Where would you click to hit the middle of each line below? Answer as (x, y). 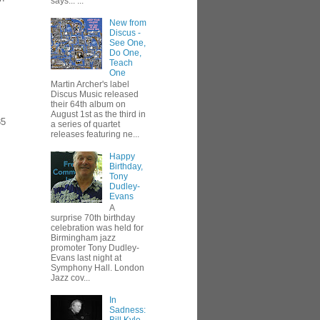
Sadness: (127, 310)
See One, (127, 42)
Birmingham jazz (83, 238)
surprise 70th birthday (93, 218)
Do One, (125, 52)
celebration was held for (97, 228)
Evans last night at (86, 258)
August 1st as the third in (98, 115)
